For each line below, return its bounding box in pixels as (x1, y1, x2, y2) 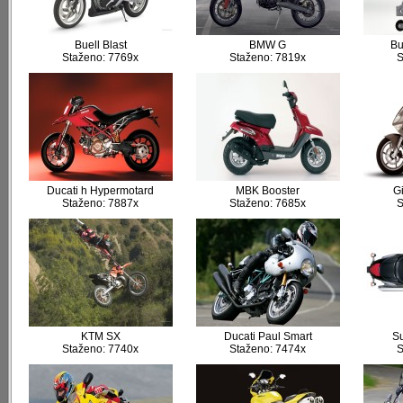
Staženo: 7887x (62, 197, 139, 210)
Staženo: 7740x (62, 343, 139, 355)
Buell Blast (74, 39, 127, 51)
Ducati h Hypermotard (47, 184, 154, 197)
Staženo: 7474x (229, 343, 306, 355)
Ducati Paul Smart (223, 330, 312, 343)
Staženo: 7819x (229, 51, 306, 64)
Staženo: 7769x (62, 51, 139, 64)
